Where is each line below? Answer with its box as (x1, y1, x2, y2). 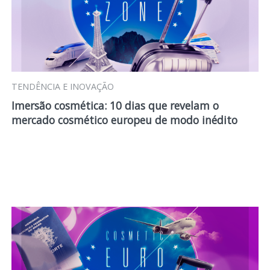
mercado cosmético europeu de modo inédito (11, 113, 237, 127)
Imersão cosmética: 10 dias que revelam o (11, 98, 219, 113)
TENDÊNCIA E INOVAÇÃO (11, 81, 114, 92)
